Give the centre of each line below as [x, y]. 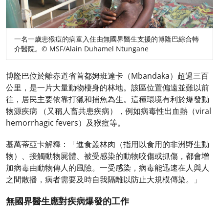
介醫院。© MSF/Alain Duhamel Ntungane [81, 49]
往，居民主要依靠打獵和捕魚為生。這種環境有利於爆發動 [108, 99]
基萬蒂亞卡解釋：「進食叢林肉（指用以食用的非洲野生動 [108, 144]
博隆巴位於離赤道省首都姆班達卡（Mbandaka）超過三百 [107, 76]
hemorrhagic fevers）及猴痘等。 [66, 123]
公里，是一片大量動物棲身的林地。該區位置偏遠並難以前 [108, 88]
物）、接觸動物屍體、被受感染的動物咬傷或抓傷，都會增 [108, 156]
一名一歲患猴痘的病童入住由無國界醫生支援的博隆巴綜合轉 [107, 39]
